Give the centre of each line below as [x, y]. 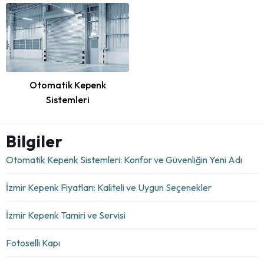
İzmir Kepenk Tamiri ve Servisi [66, 215]
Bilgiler [34, 141]
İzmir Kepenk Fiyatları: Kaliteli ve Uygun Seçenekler [109, 188]
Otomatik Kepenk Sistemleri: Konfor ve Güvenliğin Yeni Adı [124, 160]
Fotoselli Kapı [33, 243]
